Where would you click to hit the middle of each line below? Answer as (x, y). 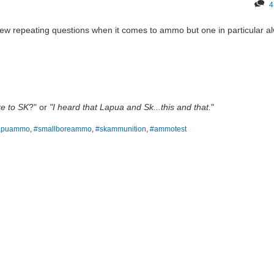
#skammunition (121, 129)
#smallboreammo (63, 129)
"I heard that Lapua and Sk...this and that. (130, 107)
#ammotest (168, 129)
